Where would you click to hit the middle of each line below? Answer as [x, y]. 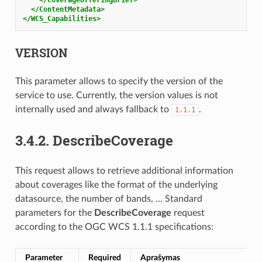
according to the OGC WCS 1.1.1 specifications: [114, 227]
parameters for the [54, 213]
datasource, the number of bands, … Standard [108, 199]
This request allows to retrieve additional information [124, 170]
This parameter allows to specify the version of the [119, 81]
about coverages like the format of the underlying [116, 185]
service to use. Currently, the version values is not [116, 95]
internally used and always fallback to [93, 109]
